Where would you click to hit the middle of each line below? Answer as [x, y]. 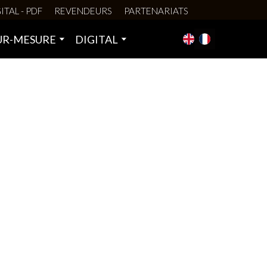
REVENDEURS [83, 11]
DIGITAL [96, 39]
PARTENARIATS [156, 11]
